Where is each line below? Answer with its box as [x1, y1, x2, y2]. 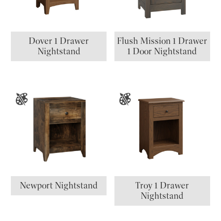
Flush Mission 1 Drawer [117, 36, 208, 47]
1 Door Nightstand [127, 46, 197, 57]
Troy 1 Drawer [135, 180, 189, 191]
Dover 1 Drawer [29, 36, 89, 47]
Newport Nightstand [20, 180, 98, 191]
